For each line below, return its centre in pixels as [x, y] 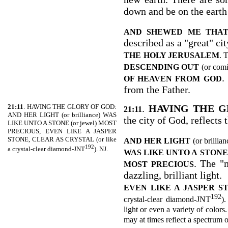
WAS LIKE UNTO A [161, 152]
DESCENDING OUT [161, 67]
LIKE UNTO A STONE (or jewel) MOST [62, 123]
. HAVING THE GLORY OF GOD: [70, 107]
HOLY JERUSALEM [181, 55]
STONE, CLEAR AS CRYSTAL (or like [62, 139]
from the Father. [157, 90]
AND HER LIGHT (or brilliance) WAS [62, 115]
